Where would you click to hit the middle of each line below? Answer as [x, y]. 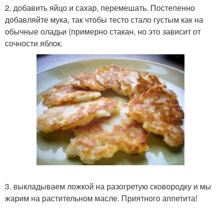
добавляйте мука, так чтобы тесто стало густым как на [104, 19]
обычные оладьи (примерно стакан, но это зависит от [103, 31]
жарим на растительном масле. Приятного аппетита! [101, 198]
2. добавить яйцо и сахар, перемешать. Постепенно [100, 8]
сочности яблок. [34, 43]
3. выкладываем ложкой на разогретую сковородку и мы [108, 186]
